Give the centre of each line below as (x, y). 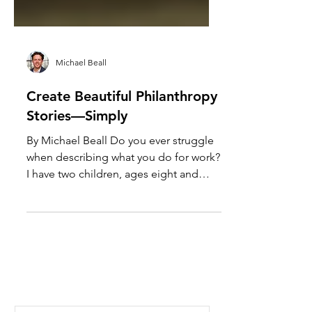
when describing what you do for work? (123, 182)
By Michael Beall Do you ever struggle (120, 166)
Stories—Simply (77, 141)
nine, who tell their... (76, 216)
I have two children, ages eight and (112, 199)
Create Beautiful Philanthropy (122, 122)
